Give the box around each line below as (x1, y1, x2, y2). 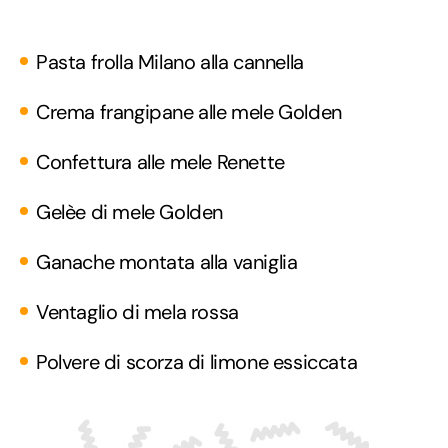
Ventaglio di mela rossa (36, 298, 239, 325)
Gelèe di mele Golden (36, 198, 223, 225)
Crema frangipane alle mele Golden (36, 98, 342, 125)
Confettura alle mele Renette (36, 148, 285, 175)
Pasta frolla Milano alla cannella (36, 48, 304, 75)
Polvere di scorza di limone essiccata (36, 348, 358, 375)
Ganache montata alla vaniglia (36, 248, 298, 275)
